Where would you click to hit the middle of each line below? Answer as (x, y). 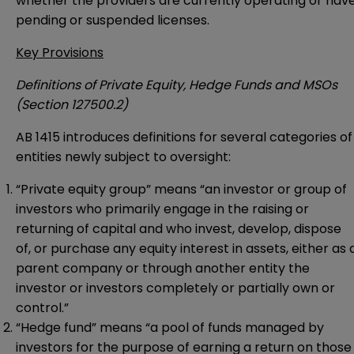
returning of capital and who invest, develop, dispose (179, 229)
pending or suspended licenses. (113, 21)
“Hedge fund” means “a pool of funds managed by (170, 328)
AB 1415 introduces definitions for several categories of (184, 137)
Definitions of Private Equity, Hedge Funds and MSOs (177, 85)
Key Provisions (60, 53)
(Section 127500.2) (72, 105)
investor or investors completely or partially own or (175, 288)
